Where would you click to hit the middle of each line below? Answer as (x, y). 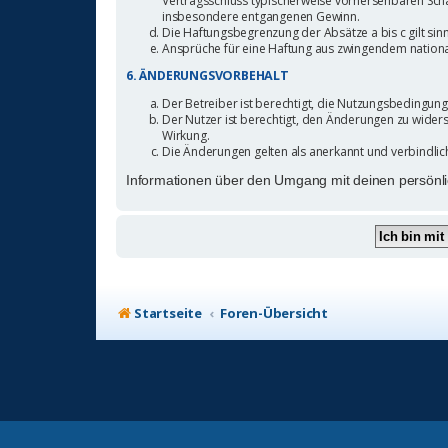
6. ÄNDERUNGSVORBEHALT (207, 75)
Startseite (168, 312)
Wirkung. (186, 135)
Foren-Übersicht (274, 312)
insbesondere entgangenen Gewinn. (261, 17)
